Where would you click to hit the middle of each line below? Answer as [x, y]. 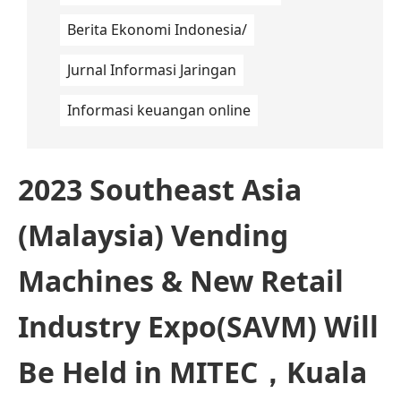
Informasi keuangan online [159, 110]
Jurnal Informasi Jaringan [152, 69]
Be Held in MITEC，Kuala [192, 371]
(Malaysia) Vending [153, 235]
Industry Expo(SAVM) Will [198, 326]
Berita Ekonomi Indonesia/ [157, 29]
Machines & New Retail [181, 280]
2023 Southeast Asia [160, 189]
